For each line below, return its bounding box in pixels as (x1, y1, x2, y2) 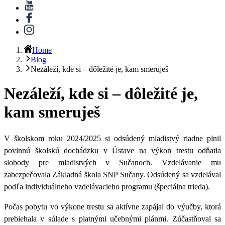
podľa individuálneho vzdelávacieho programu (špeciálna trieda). (4, 182, 210, 191)
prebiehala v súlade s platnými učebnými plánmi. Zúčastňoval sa (4, 214, 221, 223)
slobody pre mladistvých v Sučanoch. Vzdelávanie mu (4, 158, 221, 167)
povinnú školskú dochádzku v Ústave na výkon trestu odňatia (4, 146, 221, 155)
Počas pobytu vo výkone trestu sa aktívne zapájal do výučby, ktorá (4, 202, 221, 211)
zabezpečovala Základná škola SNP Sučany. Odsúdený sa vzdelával (4, 170, 221, 179)
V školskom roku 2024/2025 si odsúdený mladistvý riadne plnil (4, 134, 221, 143)
